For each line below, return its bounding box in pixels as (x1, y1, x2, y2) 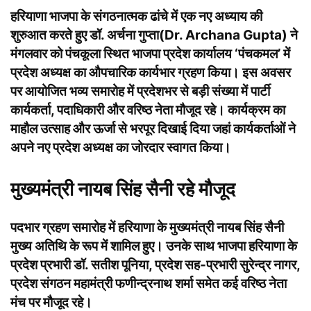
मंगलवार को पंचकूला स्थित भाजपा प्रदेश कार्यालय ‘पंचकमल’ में (10, 46, 290, 62)
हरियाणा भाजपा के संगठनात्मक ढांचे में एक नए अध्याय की (10, 8, 262, 24)
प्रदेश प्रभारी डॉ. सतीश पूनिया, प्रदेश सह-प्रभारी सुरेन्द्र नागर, (10, 257, 300, 273)
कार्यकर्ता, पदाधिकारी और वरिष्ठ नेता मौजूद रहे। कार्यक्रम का (10, 102, 285, 118)
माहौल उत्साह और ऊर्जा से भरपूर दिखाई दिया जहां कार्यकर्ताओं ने (10, 121, 296, 137)
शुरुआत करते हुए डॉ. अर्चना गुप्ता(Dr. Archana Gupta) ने (10, 27, 298, 43)
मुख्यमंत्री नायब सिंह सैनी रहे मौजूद (10, 178, 235, 201)
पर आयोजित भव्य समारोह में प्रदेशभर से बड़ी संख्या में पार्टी (10, 83, 270, 99)
